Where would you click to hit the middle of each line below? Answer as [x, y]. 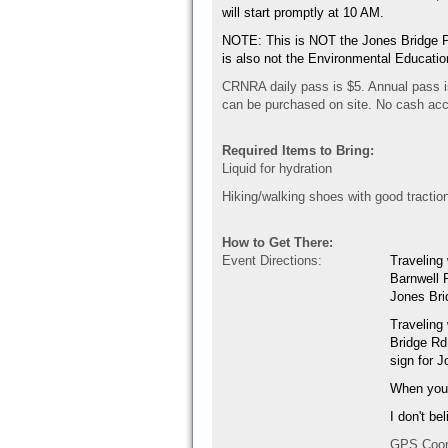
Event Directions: [272, 260]
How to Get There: [277, 242]
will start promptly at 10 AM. [303, 12]
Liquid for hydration [277, 168]
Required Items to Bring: [298, 150]
